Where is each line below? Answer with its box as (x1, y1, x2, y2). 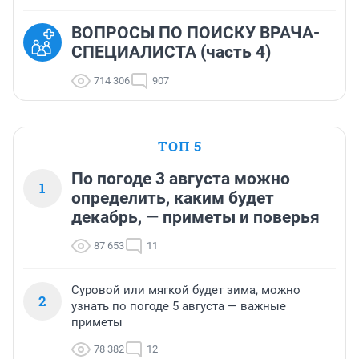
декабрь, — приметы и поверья (71, 208, 320, 228)
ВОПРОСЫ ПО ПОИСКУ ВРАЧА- (71, 23, 320, 43)
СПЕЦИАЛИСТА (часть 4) (71, 42, 271, 63)
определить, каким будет (71, 188, 274, 208)
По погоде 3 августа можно (71, 169, 290, 189)
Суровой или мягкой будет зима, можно (71, 283, 301, 298)
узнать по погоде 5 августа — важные (71, 299, 286, 314)
